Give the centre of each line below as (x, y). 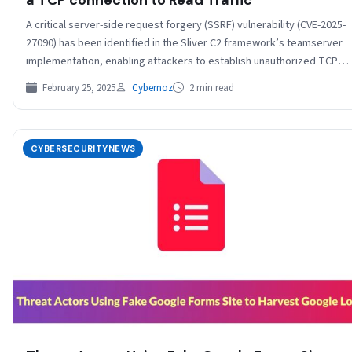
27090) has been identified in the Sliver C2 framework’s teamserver (184, 42)
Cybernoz (152, 88)
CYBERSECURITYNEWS (83, 149)
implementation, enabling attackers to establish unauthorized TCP (182, 60)
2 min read (211, 88)
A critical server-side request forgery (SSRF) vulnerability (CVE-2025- (186, 24)
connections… (60, 79)
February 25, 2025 (78, 88)
